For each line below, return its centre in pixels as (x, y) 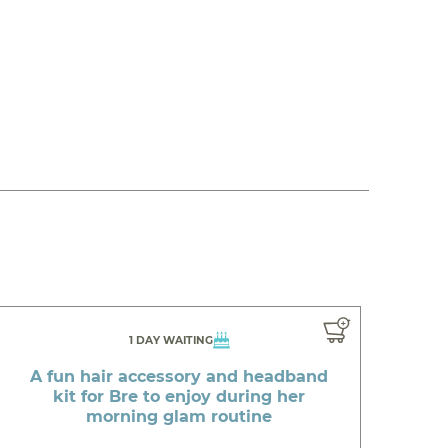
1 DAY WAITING (170, 340)
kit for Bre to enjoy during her (179, 396)
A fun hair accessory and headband (179, 376)
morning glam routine (179, 416)
